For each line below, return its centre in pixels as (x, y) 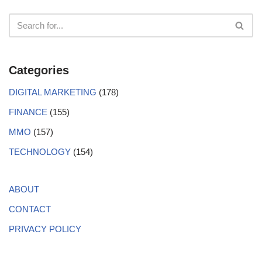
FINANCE (28, 112)
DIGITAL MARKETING (53, 92)
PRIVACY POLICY (45, 229)
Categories (39, 70)
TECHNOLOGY (40, 151)
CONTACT (30, 209)
